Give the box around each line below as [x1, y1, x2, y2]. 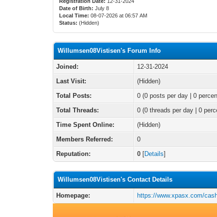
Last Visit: [56, 77, 87, 85]
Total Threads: [56, 107, 99, 114]
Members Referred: [56, 136, 113, 143]
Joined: [56, 63, 79, 70]
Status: [59, 20, 78, 26]
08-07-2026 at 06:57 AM [89, 13, 148, 18]
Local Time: [59, 13, 90, 18]
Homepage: [56, 192, 91, 199]
